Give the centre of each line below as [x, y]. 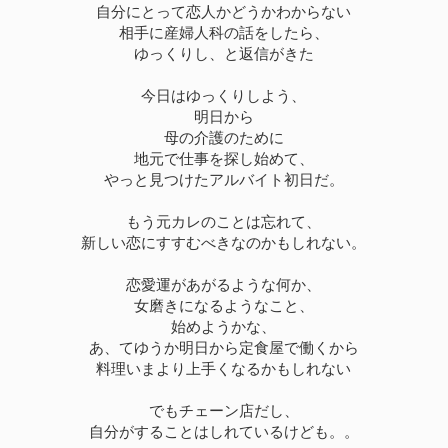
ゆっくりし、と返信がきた [223, 54]
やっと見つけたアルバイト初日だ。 [223, 180]
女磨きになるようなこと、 [223, 306]
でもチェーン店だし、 [223, 411]
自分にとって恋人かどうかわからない [224, 12]
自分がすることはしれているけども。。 [223, 432]
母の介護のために [223, 138]
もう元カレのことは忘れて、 [224, 222]
